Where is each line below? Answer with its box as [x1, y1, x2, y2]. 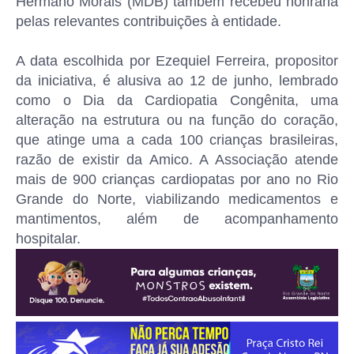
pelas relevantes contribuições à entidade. [16, 13, 281, 29]
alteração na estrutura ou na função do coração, [16, 112, 338, 128]
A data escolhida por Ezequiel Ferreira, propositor [16, 53, 338, 69]
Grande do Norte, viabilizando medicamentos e [16, 191, 338, 207]
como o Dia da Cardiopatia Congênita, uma [16, 92, 338, 108]
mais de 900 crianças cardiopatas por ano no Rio [16, 171, 338, 187]
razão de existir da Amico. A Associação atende [16, 152, 338, 168]
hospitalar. [16, 231, 81, 247]
